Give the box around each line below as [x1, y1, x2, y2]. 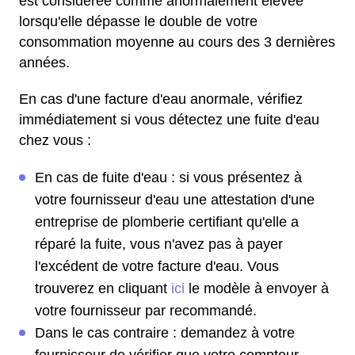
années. [19, 55, 70, 71]
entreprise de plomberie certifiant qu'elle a [35, 214, 299, 230]
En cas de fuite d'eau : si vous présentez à [35, 170, 302, 185]
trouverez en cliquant [35, 281, 171, 296]
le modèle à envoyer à [185, 281, 329, 296]
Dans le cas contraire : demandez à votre [35, 325, 295, 341]
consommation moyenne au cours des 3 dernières [19, 34, 335, 50]
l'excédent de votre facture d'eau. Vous [35, 258, 279, 274]
